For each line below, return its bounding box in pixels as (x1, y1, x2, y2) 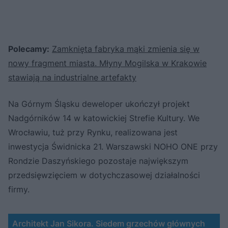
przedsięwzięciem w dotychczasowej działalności (8, 170, 200, 181)
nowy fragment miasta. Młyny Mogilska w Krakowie (8, 58, 207, 69)
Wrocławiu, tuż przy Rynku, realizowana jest (8, 127, 178, 138)
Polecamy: (8, 44, 49, 54)
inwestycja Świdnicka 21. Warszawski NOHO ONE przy (8, 141, 218, 152)
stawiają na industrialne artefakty (8, 72, 136, 83)
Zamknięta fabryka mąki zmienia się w (52, 44, 199, 54)
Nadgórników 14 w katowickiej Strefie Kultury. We (8, 113, 199, 124)
